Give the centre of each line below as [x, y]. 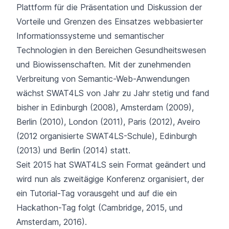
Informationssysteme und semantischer [90, 36]
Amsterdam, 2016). [52, 222]
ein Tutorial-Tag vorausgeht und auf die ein [97, 193]
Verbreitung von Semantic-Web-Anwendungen [103, 79]
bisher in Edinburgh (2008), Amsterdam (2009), [105, 107]
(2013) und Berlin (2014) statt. [73, 150]
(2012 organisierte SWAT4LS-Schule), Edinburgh [107, 136]
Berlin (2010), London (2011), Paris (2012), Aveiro [108, 122]
